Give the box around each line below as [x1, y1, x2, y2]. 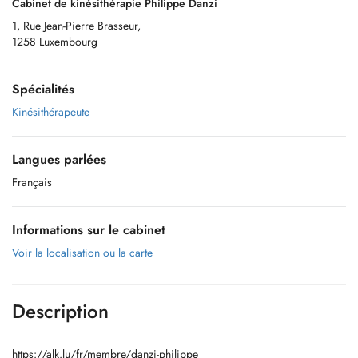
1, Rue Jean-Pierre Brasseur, [12, 18, 141, 34]
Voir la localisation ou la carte [12, 245, 153, 261]
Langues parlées [12, 150, 106, 169]
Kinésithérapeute [12, 104, 89, 120]
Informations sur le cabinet [12, 221, 165, 239]
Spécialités [12, 80, 74, 98]
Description [12, 297, 109, 325]
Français [12, 174, 52, 190]
